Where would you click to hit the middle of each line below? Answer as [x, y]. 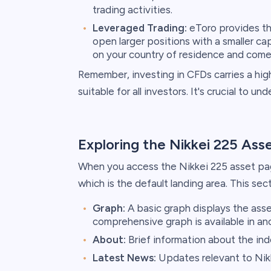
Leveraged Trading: [139, 28]
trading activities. [132, 10]
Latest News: [124, 258]
